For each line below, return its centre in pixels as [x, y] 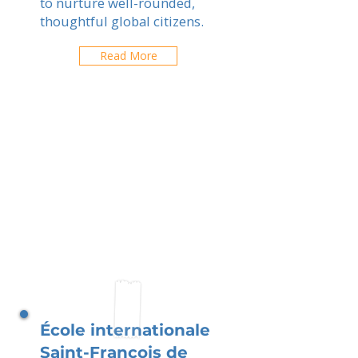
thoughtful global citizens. [122, 21]
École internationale [125, 330]
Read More [128, 56]
